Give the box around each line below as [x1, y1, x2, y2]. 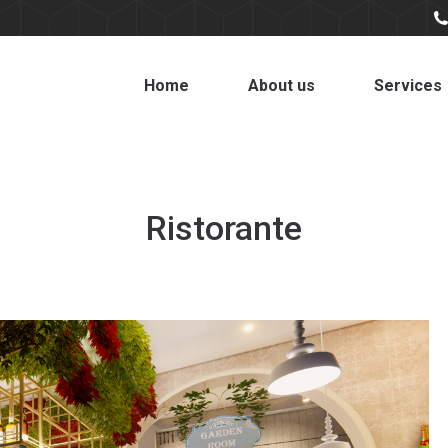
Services [374, 76, 442, 95]
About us [248, 76, 315, 95]
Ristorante [146, 208, 302, 248]
